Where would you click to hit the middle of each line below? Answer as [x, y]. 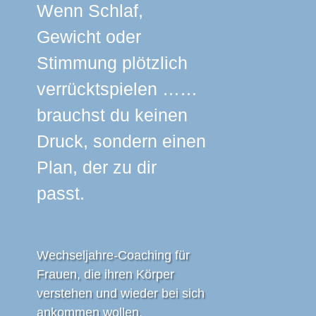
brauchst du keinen [112, 115]
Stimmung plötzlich [112, 63]
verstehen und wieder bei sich [120, 293]
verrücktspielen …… [117, 89]
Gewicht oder [89, 37]
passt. [60, 193]
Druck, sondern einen [121, 141]
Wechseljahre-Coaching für [113, 255]
